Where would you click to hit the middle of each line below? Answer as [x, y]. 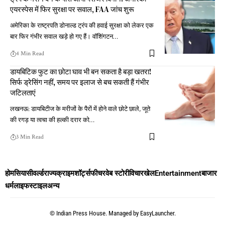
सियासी [23, 173]
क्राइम [65, 173]
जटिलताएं [23, 92]
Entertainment [178, 173]
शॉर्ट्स [82, 173]
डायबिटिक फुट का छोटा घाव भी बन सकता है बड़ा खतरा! [81, 71]
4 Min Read [30, 53]
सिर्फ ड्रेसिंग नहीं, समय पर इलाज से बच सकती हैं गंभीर [80, 82]
